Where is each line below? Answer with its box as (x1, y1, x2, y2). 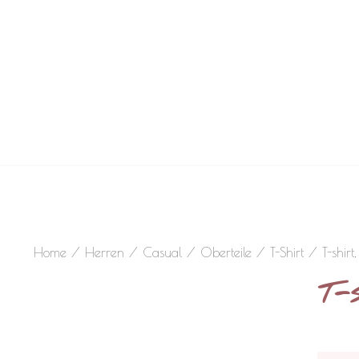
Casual (143, 244, 183, 260)
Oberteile (200, 244, 252, 260)
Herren (85, 244, 125, 260)
